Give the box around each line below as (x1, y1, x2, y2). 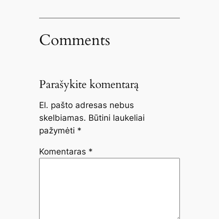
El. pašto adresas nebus (39, 100, 134, 110)
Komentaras (39, 147, 88, 157)
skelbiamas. (39, 113, 86, 123)
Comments (39, 29, 110, 50)
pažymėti (39, 126, 77, 136)
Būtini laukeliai (88, 113, 145, 123)
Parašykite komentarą (39, 76, 139, 92)
